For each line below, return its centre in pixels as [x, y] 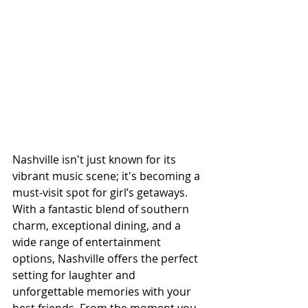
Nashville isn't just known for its [96, 159]
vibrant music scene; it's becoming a [108, 176]
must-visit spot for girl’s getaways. [101, 192]
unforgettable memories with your [103, 291]
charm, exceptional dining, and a [98, 225]
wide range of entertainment [88, 242]
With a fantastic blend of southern [102, 209]
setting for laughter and [75, 275]
